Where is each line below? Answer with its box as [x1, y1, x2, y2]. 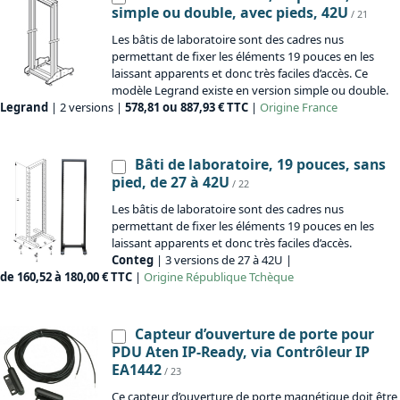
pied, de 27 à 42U [112, 172, 229, 193]
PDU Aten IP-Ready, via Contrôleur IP [112, 342, 370, 362]
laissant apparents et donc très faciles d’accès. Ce [112, 65, 368, 82]
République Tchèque [183, 269, 294, 286]
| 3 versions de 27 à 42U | [154, 252, 292, 269]
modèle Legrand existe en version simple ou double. [112, 82, 388, 99]
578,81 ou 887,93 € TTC [125, 99, 248, 116]
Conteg [112, 252, 154, 269]
